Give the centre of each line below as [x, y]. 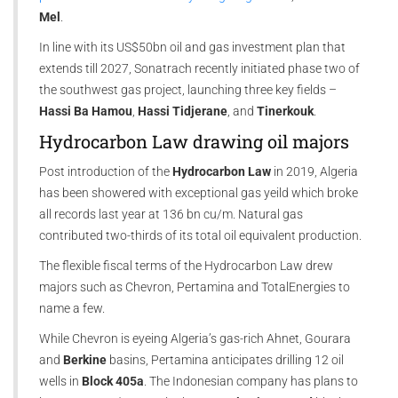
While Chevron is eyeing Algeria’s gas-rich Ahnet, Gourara [195, 339]
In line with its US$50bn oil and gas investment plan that [192, 48]
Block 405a [113, 382]
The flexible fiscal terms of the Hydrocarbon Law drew [186, 266]
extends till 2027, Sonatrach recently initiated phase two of [199, 69]
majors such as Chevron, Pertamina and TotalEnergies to [195, 287]
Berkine [85, 360]
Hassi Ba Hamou [86, 111]
